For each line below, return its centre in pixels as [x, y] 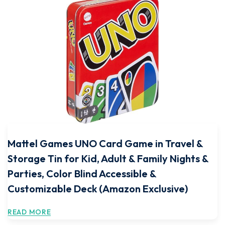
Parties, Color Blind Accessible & [82, 174]
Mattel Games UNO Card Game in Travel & [105, 143]
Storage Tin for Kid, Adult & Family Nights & [108, 158]
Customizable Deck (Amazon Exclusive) [98, 189]
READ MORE [29, 212]
